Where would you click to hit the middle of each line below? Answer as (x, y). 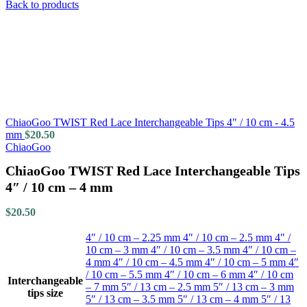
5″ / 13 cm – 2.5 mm (167, 287)
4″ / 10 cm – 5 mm (247, 262)
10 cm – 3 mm (118, 250)
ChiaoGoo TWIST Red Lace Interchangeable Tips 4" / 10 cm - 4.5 (150, 122)
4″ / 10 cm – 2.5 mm (229, 238)
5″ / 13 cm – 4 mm (219, 299)
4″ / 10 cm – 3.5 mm (197, 250)
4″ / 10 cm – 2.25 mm (134, 238)
